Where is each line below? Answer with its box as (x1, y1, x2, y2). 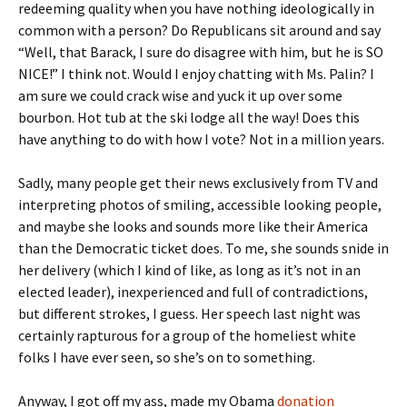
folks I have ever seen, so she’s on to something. (18, 348, 315, 366)
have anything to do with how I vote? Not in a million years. (18, 130, 384, 148)
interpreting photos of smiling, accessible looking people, (18, 195, 382, 213)
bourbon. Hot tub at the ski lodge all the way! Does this (18, 108, 360, 126)
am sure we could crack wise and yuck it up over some (18, 86, 342, 104)
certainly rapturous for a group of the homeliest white (18, 326, 356, 344)
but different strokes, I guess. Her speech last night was (18, 304, 361, 323)
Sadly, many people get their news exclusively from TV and (18, 174, 378, 192)
